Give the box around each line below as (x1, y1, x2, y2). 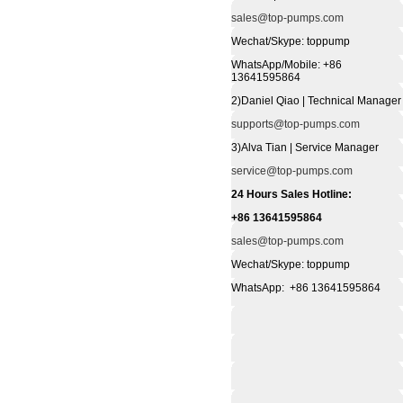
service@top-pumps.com (230, 165, 353, 177)
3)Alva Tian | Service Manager (230, 141, 379, 154)
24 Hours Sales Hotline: (230, 188, 352, 201)
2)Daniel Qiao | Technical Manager (230, 94, 401, 107)
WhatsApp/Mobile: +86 (230, 58, 342, 71)
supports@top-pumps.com (230, 118, 360, 130)
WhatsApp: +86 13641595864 (230, 282, 381, 294)
